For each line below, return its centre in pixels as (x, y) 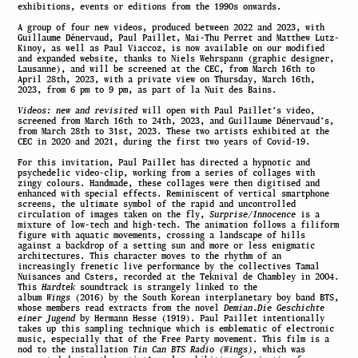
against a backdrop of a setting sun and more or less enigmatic (167, 246)
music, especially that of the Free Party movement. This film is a (174, 339)
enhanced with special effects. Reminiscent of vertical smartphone (174, 194)
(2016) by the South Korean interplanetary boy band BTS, (205, 298)
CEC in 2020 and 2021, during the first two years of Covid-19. (164, 142)
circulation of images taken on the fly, (114, 215)
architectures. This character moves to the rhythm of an (150, 256)
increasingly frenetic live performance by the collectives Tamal (169, 267)
